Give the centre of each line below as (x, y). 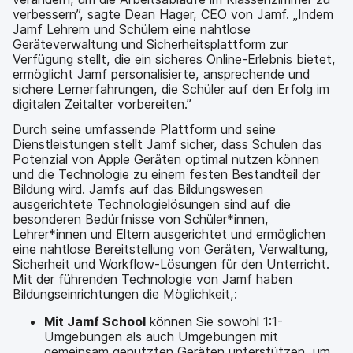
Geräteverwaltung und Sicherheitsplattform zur (150, 44)
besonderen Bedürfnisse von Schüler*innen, (141, 219)
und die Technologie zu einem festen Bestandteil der (166, 174)
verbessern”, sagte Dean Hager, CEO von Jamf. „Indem (173, 14)
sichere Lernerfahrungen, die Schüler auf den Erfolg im (171, 89)
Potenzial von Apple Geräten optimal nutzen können (166, 159)
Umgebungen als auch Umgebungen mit (161, 336)
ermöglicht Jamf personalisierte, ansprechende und (161, 74)
